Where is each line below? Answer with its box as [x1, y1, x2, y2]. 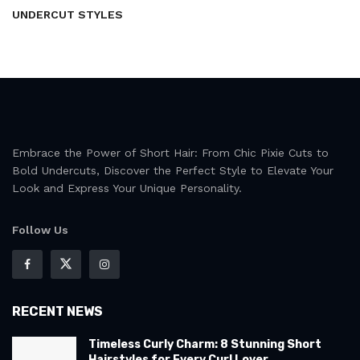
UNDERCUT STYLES [12, 8, 123, 22]
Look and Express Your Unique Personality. [12, 182, 242, 195]
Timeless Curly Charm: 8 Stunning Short [88, 337, 321, 352]
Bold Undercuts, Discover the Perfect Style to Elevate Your [12, 164, 333, 178]
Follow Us [12, 223, 68, 237]
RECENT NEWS [12, 304, 103, 320]
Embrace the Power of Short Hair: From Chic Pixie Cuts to [12, 146, 329, 160]
